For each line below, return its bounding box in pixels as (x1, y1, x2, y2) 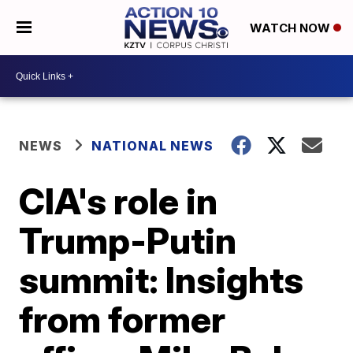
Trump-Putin (19, 218, 237, 262)
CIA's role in (19, 179, 218, 223)
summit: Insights (19, 258, 304, 302)
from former (19, 297, 226, 341)
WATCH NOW (249, 20, 333, 36)
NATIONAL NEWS (91, 138, 214, 154)
